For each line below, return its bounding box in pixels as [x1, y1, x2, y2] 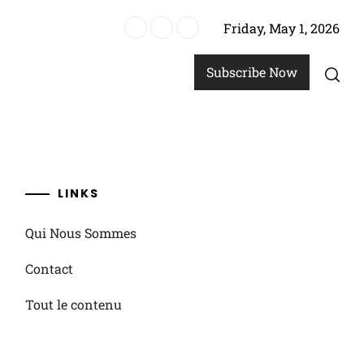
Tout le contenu [24, 296, 122, 313]
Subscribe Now [206, 63, 297, 80]
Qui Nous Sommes [24, 224, 136, 241]
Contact [24, 260, 73, 277]
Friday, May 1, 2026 [223, 19, 340, 37]
